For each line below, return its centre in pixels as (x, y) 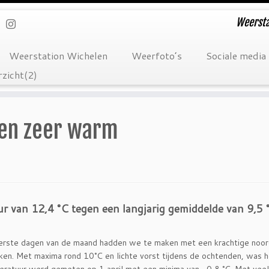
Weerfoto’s (156, 56)
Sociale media (236, 56)
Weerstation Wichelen (58, 56)
